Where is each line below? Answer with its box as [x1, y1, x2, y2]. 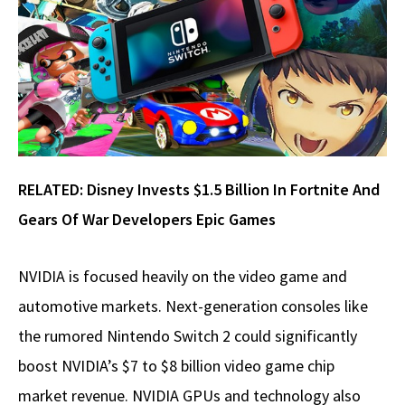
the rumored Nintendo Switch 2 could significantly [18, 325, 357, 347]
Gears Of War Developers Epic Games [18, 209, 276, 231]
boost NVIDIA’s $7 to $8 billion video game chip [18, 355, 334, 377]
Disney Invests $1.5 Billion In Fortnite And [87, 179, 380, 201]
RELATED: [18, 179, 87, 201]
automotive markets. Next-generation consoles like [18, 296, 368, 317]
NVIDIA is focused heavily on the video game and [18, 266, 347, 287]
